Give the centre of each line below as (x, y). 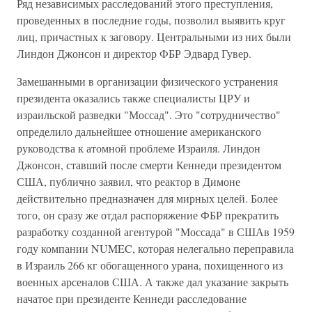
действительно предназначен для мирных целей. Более (147, 198)
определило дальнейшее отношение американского (139, 131)
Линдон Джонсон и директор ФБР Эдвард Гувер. (134, 53)
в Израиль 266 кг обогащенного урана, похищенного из (150, 265)
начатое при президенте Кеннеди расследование (132, 298)
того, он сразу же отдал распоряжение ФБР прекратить (148, 215)
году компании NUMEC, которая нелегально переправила (155, 248)
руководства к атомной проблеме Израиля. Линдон (139, 148)
